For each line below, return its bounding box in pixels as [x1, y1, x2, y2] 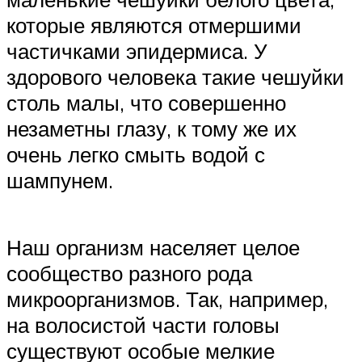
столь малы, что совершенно [6, 90, 286, 116]
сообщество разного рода [6, 260, 252, 287]
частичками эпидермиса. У [6, 38, 267, 65]
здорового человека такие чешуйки [6, 64, 344, 90]
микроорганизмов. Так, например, [6, 286, 328, 313]
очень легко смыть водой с [6, 141, 265, 168]
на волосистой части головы [6, 312, 280, 339]
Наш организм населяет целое [6, 234, 300, 261]
